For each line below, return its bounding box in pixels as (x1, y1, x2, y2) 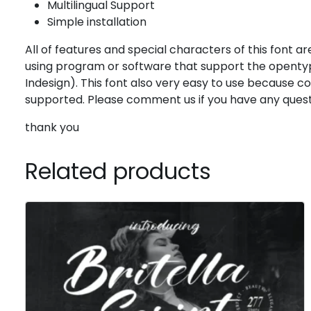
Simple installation (47, 14, 146, 31)
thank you (25, 119, 79, 136)
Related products (25, 155, 211, 187)
